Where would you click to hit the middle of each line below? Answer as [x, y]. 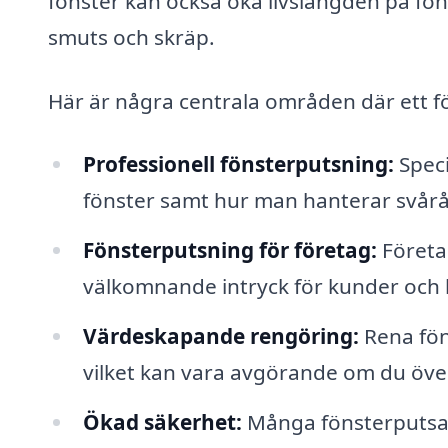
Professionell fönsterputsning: [238, 164]
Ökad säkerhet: [162, 421]
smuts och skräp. [131, 36]
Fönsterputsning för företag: [229, 250]
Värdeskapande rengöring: [220, 335]
